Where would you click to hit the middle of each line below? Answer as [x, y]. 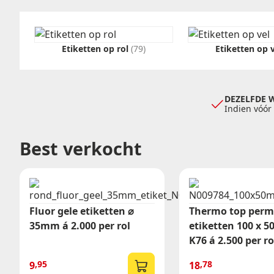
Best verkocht [81, 149]
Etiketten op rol [97, 49]
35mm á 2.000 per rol [80, 225]
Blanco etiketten [53, 55]
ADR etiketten [47, 18]
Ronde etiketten [52, 30]
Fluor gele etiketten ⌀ [82, 211]
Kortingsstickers [53, 43]
